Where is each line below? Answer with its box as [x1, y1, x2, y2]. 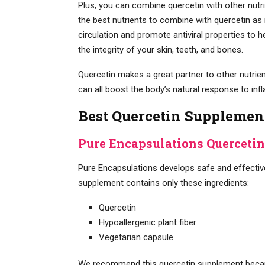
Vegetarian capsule [99, 231, 173, 243]
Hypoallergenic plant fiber [99, 216, 196, 228]
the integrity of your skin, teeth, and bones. [78, 44, 243, 55]
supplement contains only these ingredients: [78, 177, 249, 188]
